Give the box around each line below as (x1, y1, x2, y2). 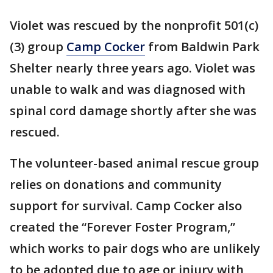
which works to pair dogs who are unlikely (10, 240, 260, 257)
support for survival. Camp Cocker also (10, 197, 242, 214)
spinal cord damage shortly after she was (10, 102, 257, 119)
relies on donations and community (10, 176, 222, 193)
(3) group (10, 38, 66, 55)
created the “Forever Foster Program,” (10, 219, 235, 236)
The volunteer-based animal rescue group (10, 155, 259, 172)
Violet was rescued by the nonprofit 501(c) (10, 17, 258, 34)
